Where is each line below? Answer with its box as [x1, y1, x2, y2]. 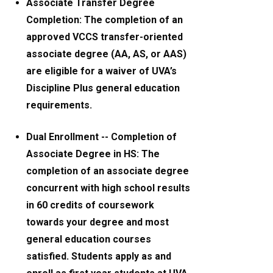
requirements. [26, 99, 93, 112]
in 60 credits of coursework [26, 199, 155, 211]
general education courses [26, 233, 152, 246]
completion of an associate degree [26, 165, 190, 177]
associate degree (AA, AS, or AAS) [26, 48, 187, 60]
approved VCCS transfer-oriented [26, 31, 183, 43]
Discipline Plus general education [26, 82, 180, 94]
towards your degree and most [26, 216, 169, 229]
